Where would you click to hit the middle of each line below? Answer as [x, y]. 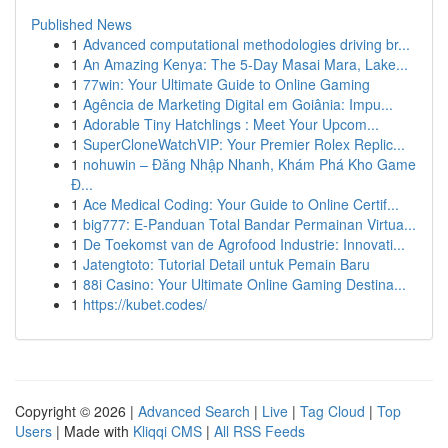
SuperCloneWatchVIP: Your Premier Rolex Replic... [244, 144]
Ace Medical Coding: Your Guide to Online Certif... [241, 204]
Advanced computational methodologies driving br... [246, 44]
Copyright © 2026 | [76, 411]
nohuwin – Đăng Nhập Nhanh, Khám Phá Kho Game [249, 164]
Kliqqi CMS [167, 431]
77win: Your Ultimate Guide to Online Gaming [226, 84]
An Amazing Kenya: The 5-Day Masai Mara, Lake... [245, 64]
